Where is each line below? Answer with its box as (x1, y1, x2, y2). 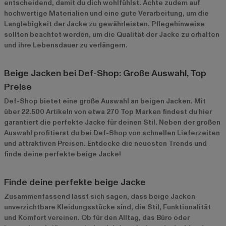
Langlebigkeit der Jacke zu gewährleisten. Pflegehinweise (4, 19, 205, 29)
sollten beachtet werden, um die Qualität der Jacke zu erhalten (4, 29, 219, 39)
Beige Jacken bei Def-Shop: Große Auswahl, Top (4, 67, 206, 80)
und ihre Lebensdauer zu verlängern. (4, 40, 128, 50)
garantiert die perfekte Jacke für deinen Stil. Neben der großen (4, 117, 220, 127)
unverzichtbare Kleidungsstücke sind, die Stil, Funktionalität (4, 202, 211, 212)
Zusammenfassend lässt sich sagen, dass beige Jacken (4, 191, 195, 201)
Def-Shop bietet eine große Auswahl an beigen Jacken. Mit (4, 96, 206, 106)
